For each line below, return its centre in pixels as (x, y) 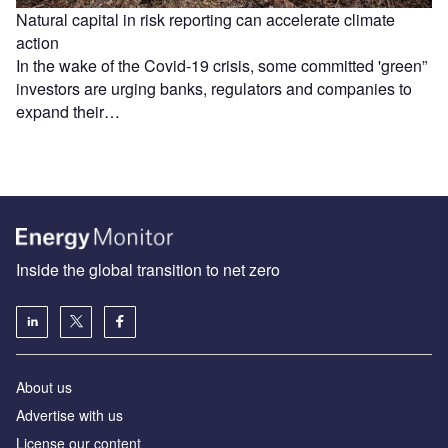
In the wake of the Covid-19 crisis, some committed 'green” (221, 66)
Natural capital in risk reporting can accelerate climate (205, 20)
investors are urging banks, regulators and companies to (214, 89)
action (37, 43)
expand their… (68, 112)
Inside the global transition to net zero (148, 269)
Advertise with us (69, 414)
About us (44, 386)
